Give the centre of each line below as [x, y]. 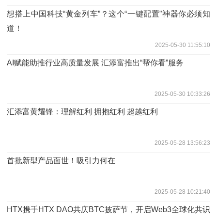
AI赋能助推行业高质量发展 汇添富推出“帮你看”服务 [95, 62]
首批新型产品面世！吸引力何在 [61, 160]
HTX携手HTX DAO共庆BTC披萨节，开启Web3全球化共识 [108, 209]
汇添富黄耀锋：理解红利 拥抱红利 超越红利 [82, 111]
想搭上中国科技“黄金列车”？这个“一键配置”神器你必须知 [108, 14]
